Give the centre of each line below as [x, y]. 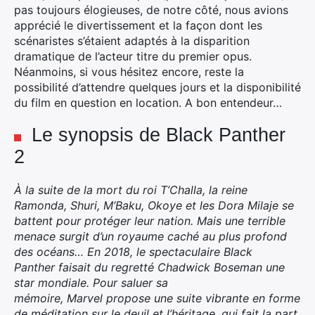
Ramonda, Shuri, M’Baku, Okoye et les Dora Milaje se [154, 205]
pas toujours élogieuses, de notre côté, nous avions [151, 10]
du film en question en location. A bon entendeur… [148, 103]
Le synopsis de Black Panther [159, 135]
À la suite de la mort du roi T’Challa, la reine [131, 190]
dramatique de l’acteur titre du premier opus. [133, 56]
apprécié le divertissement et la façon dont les [138, 25]
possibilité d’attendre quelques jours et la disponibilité [157, 87]
